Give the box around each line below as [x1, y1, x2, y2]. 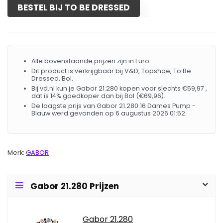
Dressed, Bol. [31, 74, 73, 83]
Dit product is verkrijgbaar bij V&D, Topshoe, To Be [31, 67, 191, 75]
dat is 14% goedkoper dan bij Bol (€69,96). [31, 92, 165, 100]
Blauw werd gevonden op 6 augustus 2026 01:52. [31, 109, 187, 117]
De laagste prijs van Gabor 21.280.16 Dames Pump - [31, 102, 196, 110]
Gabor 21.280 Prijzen [30, 180, 119, 192]
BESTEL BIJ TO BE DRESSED [17, 1, 130, 13]
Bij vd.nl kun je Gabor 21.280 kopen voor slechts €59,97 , [31, 84, 207, 93]
